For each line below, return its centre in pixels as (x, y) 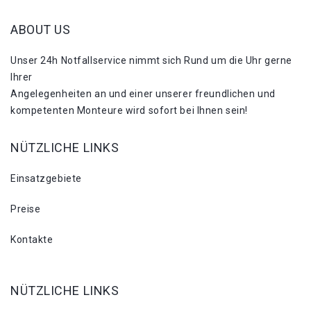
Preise (26, 209)
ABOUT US (41, 30)
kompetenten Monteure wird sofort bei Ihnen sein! (129, 110)
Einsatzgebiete (46, 178)
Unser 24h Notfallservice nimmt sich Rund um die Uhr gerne (151, 60)
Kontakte (32, 239)
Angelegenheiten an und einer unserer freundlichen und (143, 94)
